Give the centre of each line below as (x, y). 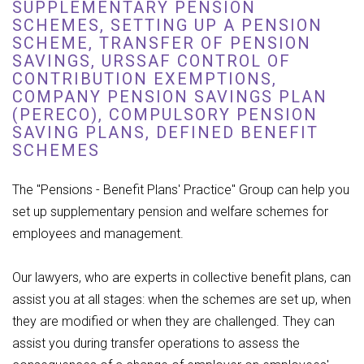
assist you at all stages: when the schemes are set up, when (182, 299)
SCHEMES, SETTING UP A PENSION (167, 25)
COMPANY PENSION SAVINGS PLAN (170, 97)
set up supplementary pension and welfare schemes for (170, 212)
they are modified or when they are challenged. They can (173, 321)
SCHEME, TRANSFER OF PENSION (162, 43)
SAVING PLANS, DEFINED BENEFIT (165, 132)
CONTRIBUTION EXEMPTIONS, (145, 79)
